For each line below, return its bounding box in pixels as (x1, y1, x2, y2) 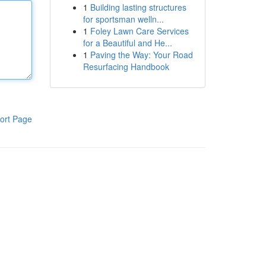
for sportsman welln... (83, 13, 164, 25)
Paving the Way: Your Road (90, 49, 193, 61)
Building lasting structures (90, 1, 186, 13)
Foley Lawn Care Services (90, 25, 189, 37)
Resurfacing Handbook (83, 61, 169, 72)
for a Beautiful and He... (83, 37, 172, 49)
